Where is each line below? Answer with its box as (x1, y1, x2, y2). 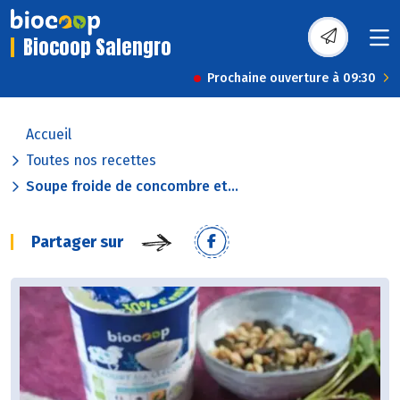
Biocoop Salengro (23, 32, 171, 62)
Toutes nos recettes (26, 152, 156, 170)
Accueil (26, 126, 71, 144)
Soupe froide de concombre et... (26, 178, 238, 196)
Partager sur (31, 232, 123, 253)
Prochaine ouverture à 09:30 (207, 71, 376, 87)
